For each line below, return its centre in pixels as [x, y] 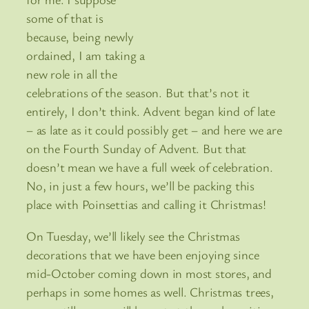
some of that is [65, 18]
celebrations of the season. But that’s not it [138, 93]
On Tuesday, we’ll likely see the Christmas [133, 236]
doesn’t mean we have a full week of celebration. [150, 167]
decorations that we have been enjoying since [143, 254]
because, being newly [80, 37]
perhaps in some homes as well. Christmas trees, [150, 291]
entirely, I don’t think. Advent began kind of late [151, 111]
